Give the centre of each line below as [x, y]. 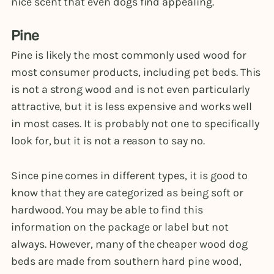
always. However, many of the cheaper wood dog [129, 244]
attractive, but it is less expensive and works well [132, 107]
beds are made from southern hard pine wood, [126, 261]
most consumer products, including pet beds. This [136, 72]
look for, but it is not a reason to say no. [108, 141]
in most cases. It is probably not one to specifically [135, 124]
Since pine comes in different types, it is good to [130, 176]
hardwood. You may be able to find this [107, 210]
